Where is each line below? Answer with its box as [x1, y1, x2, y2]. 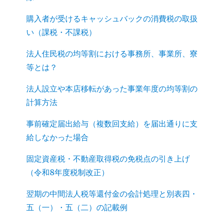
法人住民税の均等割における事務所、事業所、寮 [26, 49, 198, 58]
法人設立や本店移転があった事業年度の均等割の [26, 84, 198, 93]
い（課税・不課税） [26, 27, 97, 37]
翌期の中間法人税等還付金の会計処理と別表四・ [26, 189, 198, 199]
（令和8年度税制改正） [26, 167, 109, 177]
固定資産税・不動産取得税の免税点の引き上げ [26, 154, 190, 163]
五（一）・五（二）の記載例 [26, 202, 128, 212]
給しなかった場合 [26, 132, 89, 142]
